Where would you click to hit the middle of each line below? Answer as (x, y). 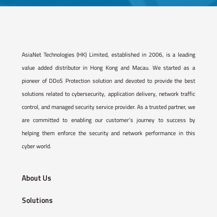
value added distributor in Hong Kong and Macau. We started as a (108, 68)
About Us (36, 178)
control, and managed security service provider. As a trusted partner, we (108, 107)
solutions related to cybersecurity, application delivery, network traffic (108, 94)
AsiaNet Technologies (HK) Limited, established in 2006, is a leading (108, 55)
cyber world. (36, 146)
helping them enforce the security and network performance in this (108, 133)
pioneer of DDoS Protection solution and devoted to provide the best (108, 81)
